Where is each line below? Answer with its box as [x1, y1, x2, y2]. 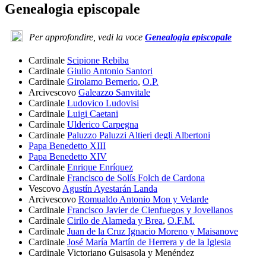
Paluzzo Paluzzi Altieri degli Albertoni [67, 130, 210, 141]
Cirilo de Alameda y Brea [67, 216, 163, 226]
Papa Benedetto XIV [28, 151, 107, 162]
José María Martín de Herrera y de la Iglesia [67, 237, 231, 248]
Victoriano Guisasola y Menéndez [67, 248, 194, 258]
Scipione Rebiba [67, 55, 129, 66]
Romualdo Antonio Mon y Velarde [78, 194, 208, 205]
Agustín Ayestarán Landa [62, 183, 157, 194]
